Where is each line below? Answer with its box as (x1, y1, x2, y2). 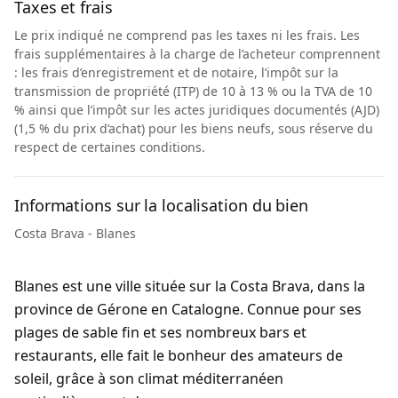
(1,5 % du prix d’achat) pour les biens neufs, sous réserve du (14, 120, 373, 137)
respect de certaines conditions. (14, 139, 205, 155)
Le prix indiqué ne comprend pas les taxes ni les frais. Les (14, 27, 360, 44)
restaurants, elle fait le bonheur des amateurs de (14, 346, 343, 365)
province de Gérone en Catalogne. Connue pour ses (14, 299, 362, 319)
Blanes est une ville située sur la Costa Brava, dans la (14, 276, 365, 296)
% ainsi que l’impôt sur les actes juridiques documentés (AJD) (14, 101, 379, 118)
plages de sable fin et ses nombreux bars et (14, 322, 306, 342)
